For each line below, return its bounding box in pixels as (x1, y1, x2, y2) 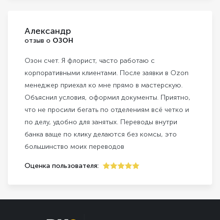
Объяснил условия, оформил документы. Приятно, (25, 93, 191, 102)
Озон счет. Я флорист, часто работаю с (25, 56, 155, 65)
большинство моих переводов (25, 142, 124, 151)
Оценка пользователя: (25, 161, 99, 170)
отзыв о (25, 36, 53, 45)
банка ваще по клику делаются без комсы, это (25, 130, 177, 138)
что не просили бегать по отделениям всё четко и (25, 105, 151, 114)
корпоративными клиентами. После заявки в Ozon (25, 68, 189, 77)
